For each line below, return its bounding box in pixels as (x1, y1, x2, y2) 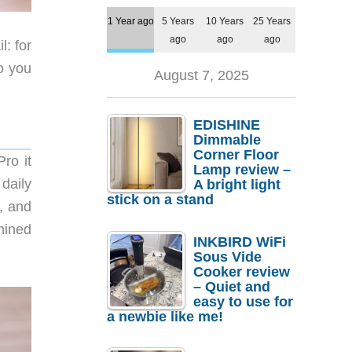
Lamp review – (193, 162, 291, 178)
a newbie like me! (107, 308, 223, 324)
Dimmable (193, 132, 261, 148)
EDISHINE (193, 117, 260, 134)
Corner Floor (193, 147, 279, 163)
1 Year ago (107, 16, 154, 27)
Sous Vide (193, 248, 262, 265)
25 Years (253, 16, 291, 27)
